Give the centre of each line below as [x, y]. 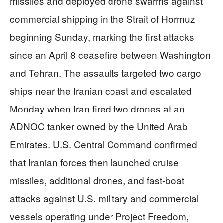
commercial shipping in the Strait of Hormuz [103, 18]
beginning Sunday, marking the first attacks [102, 36]
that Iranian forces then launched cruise [94, 162]
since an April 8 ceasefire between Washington [110, 54]
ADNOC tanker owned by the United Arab [99, 126]
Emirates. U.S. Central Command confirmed [104, 144]
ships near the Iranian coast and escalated [101, 90]
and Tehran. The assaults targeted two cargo [106, 72]
